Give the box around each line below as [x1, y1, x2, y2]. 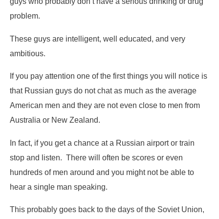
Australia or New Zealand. [10, 115, 100, 125]
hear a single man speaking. [10, 182, 108, 191]
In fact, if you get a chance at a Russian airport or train [10, 138, 195, 147]
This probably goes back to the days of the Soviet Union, [10, 205, 204, 214]
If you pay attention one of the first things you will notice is [10, 71, 207, 81]
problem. [10, 11, 40, 21]
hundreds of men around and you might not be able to [10, 167, 194, 176]
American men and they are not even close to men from [10, 101, 200, 110]
